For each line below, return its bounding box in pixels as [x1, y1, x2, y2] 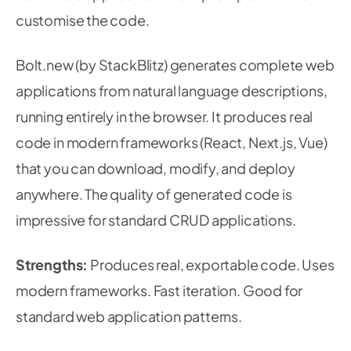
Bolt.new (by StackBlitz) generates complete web [16, 56, 335, 74]
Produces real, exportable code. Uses [88, 255, 335, 273]
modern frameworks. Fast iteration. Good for [16, 281, 303, 299]
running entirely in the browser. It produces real [16, 107, 313, 125]
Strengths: [16, 255, 89, 273]
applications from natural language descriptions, [16, 81, 327, 100]
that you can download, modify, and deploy [16, 159, 295, 177]
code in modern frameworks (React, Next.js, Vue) [16, 133, 327, 151]
